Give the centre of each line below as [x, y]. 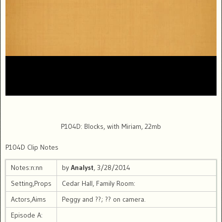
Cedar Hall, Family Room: [99, 184]
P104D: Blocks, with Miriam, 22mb [111, 127]
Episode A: [27, 215]
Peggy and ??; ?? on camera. [104, 199]
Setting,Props [31, 184]
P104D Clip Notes [32, 147]
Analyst [82, 168]
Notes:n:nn [27, 168]
